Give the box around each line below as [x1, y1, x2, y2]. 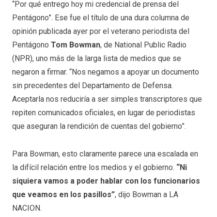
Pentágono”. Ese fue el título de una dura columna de [12, 13, 189, 22]
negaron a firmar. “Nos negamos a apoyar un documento [12, 67, 199, 77]
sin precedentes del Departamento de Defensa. [12, 80, 173, 90]
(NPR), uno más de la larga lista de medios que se [12, 53, 181, 63]
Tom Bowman [51, 40, 100, 49]
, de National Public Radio [100, 40, 186, 49]
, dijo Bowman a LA [115, 190, 178, 200]
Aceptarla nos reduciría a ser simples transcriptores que [12, 94, 202, 104]
